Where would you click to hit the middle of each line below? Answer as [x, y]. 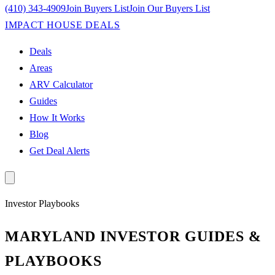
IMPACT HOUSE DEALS [63, 25]
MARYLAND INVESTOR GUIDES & [133, 236]
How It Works [57, 118]
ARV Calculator [61, 84]
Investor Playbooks [42, 203]
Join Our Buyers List [169, 8]
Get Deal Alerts [60, 151]
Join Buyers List [97, 8]
